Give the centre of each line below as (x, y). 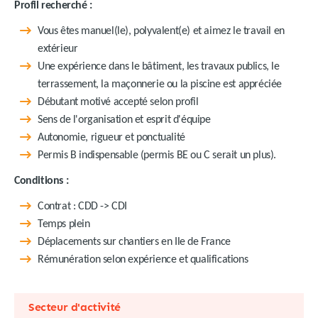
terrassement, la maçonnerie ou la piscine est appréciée (160, 84)
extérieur (58, 49)
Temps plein (64, 224)
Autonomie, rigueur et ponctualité (111, 137)
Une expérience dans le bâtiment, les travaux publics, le (159, 66)
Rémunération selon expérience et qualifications (143, 259)
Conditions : (42, 181)
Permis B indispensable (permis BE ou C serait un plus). (157, 155)
